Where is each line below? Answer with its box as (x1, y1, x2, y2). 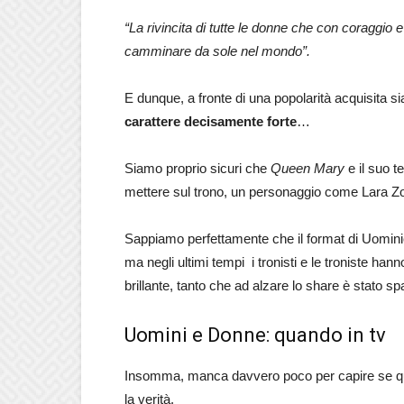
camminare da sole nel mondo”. (124, 43, 310, 59)
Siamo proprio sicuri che (124, 161, 271, 176)
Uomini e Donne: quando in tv (124, 324, 386, 346)
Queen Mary (271, 161, 344, 176)
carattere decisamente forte (124, 114, 297, 129)
